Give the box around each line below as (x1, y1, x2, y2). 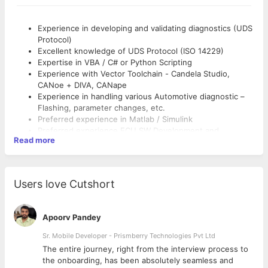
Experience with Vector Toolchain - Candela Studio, (38, 69, 230, 78)
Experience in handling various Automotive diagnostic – (38, 92, 245, 101)
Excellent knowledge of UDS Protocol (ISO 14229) (38, 46, 224, 56)
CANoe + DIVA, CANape (38, 80, 127, 90)
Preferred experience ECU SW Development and (38, 126, 219, 135)
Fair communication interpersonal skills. (38, 148, 185, 158)
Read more (14, 135, 55, 145)
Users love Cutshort (14, 178, 115, 190)
